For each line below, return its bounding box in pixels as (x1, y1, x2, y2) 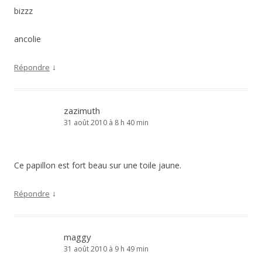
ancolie (14, 33, 41, 44)
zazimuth (64, 105, 100, 116)
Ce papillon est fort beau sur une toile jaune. (14, 160, 181, 171)
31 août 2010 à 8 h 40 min (64, 118, 149, 127)
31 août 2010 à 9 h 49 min (64, 244, 149, 254)
